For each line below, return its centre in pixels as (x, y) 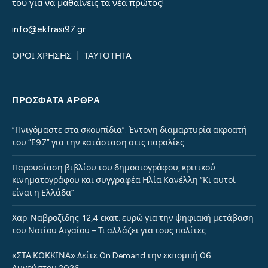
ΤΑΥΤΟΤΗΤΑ (108, 56)
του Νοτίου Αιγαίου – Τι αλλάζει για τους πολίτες (109, 231)
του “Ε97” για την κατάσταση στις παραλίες (98, 143)
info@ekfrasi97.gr (49, 30)
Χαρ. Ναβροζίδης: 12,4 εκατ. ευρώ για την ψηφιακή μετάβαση (133, 218)
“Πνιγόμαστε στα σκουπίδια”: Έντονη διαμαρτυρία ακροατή (130, 130)
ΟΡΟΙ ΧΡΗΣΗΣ (43, 56)
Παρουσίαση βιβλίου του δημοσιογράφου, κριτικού (114, 168)
